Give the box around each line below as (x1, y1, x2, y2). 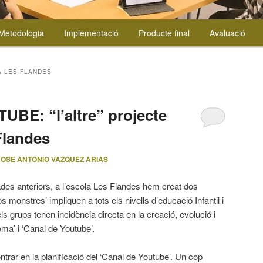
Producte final (139, 27, 190, 39)
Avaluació (210, 27, 246, 39)
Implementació (64, 27, 119, 39)
